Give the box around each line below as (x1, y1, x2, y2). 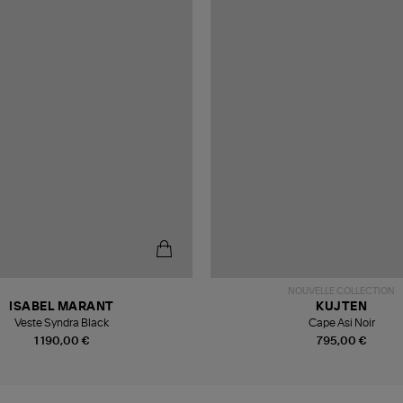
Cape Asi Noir (308, 317, 375, 328)
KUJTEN (316, 300, 367, 313)
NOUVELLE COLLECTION (288, 286, 395, 296)
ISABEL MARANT (9, 300, 114, 313)
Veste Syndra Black (14, 317, 109, 328)
